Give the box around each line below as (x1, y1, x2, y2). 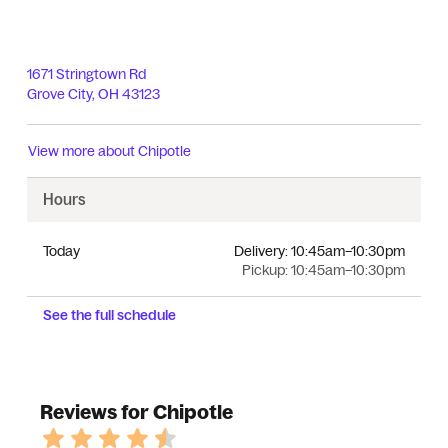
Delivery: (234, 242, 291, 260)
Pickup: (242, 261, 291, 279)
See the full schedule (43, 305, 176, 324)
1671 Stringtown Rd (27, 65, 146, 83)
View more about (28, 142, 138, 160)
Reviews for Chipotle (40, 399, 233, 424)
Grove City (27, 85, 92, 103)
